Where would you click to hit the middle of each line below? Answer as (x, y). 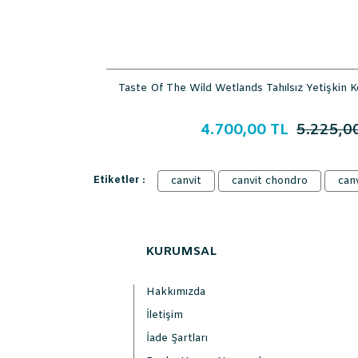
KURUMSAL (181, 252)
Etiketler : (119, 180)
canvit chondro (270, 181)
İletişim (165, 315)
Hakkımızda (176, 292)
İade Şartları (177, 338)
